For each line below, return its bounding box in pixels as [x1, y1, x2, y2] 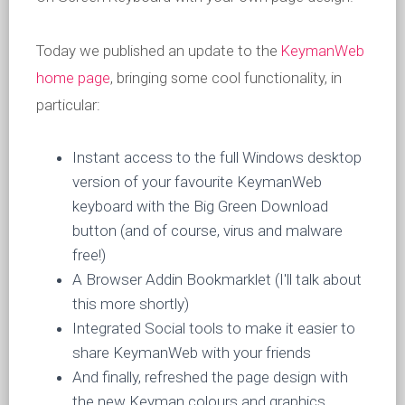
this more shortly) [72, 295, 189, 314]
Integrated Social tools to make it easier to [72, 319, 355, 338]
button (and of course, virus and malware [72, 221, 343, 240]
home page [36, 69, 110, 88]
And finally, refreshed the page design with [72, 368, 348, 387]
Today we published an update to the [36, 42, 281, 61]
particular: [36, 96, 100, 115]
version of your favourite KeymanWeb [72, 173, 322, 192]
